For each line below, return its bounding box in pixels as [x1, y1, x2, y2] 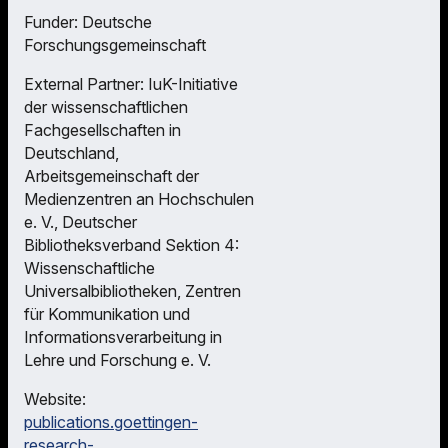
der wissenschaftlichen [24, 96, 188, 117]
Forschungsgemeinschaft [24, 34, 206, 55]
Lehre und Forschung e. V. [24, 349, 211, 370]
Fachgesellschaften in [24, 119, 181, 140]
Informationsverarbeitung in [24, 326, 222, 347]
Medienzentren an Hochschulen [24, 188, 254, 209]
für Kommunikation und [24, 303, 190, 324]
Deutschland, [24, 142, 119, 163]
